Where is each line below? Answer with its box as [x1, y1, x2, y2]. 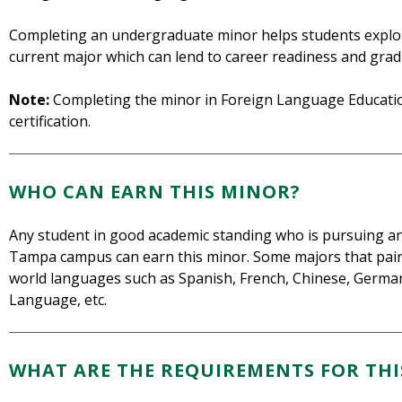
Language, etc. [9, 290, 107, 310]
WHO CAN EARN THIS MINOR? [9, 179, 301, 205]
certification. [9, 111, 91, 132]
